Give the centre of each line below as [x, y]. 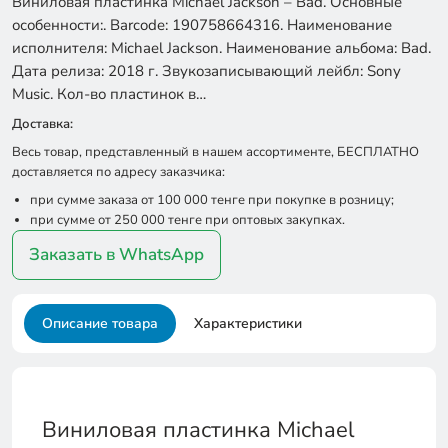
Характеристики [248, 323]
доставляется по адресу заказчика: [118, 172]
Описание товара [100, 323]
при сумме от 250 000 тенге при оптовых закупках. [187, 220]
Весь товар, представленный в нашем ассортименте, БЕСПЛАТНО [215, 152]
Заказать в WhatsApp [116, 254]
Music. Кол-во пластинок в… [109, 94]
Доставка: [42, 124]
